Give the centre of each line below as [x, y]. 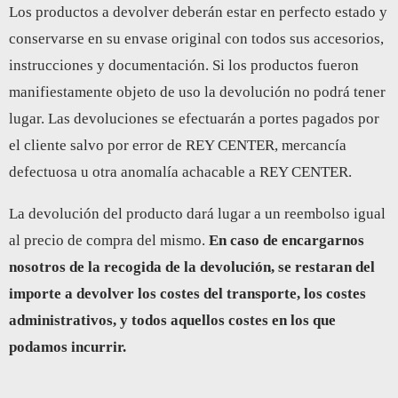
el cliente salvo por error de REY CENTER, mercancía [178, 145]
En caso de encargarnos [287, 240]
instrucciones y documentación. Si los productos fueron [184, 65]
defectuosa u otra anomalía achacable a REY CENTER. [180, 171]
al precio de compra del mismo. [109, 240]
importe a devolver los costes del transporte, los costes [187, 293]
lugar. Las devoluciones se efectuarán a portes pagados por [194, 118]
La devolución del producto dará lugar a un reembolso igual [197, 213]
